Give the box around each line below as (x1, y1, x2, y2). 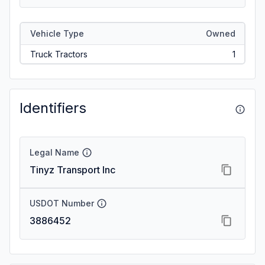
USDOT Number (30, 198, 94, 208)
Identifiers (20, 99, 86, 117)
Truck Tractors (30, 49, 88, 59)
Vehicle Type (30, 28, 84, 38)
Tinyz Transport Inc (30, 164, 115, 176)
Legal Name (30, 147, 79, 157)
